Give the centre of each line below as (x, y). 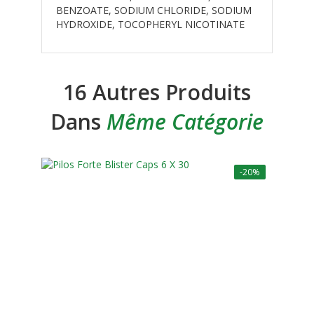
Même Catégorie (185, 122)
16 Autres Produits (157, 93)
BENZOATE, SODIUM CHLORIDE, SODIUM (154, 11)
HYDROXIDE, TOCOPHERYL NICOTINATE (150, 25)
